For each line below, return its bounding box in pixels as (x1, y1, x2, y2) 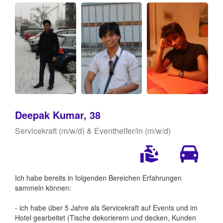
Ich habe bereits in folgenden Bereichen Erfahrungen (15, 173, 182, 183)
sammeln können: (15, 183, 71, 193)
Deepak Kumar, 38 (15, 108, 101, 122)
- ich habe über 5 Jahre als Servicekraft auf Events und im (15, 203, 198, 213)
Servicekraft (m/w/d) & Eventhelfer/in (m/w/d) (15, 125, 171, 137)
